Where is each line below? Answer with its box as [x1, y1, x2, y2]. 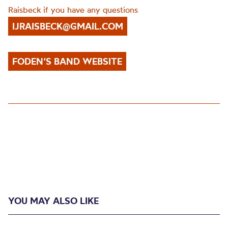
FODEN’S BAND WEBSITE [12, 55, 122, 67]
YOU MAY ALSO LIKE [8, 195, 99, 207]
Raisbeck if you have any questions [8, 5, 138, 15]
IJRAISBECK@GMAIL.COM [12, 20, 123, 32]
